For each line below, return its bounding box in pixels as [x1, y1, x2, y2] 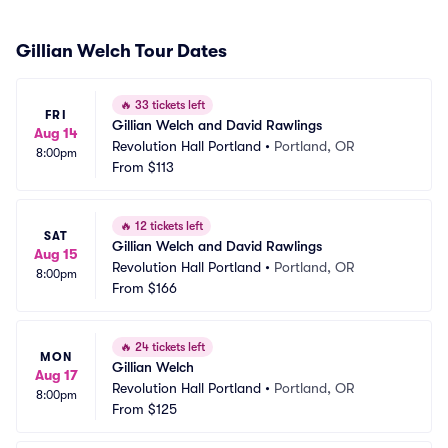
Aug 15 [34, 246, 78, 262]
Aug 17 [34, 367, 78, 383]
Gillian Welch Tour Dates [16, 41, 227, 61]
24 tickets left [132, 340, 205, 354]
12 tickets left [132, 219, 203, 233]
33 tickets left [132, 98, 205, 112]
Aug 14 [34, 125, 78, 141]
